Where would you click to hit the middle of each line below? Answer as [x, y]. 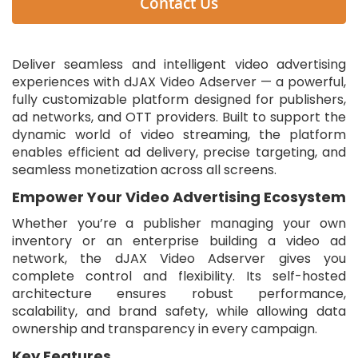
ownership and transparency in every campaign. [165, 328]
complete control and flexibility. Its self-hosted [179, 276]
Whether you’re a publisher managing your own [179, 223]
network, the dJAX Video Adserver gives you [179, 258]
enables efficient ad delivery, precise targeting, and [179, 152]
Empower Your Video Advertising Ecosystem [179, 197]
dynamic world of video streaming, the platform [179, 134]
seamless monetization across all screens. [144, 169]
